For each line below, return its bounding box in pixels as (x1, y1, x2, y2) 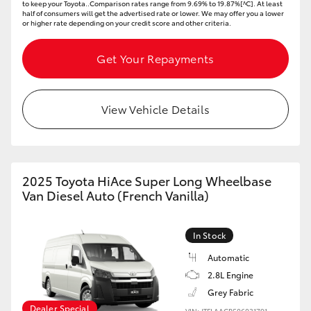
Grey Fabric (208, 286, 253, 298)
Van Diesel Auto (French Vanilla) (22, 186, 209, 204)
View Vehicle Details (101, 101, 210, 117)
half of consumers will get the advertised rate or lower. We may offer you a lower (22, 8, 284, 18)
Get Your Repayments (96, 50, 215, 66)
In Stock (193, 229, 226, 241)
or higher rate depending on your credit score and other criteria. (22, 17, 231, 28)
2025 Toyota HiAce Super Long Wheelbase (22, 171, 271, 190)
